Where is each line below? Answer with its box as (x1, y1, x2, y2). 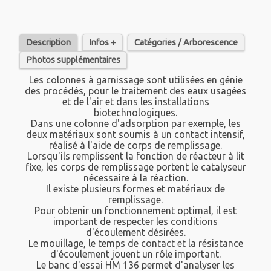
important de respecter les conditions (53, 216, 218, 227)
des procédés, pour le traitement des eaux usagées (25, 85, 246, 97)
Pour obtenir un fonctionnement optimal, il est (34, 205, 237, 217)
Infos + (89, 38, 116, 48)
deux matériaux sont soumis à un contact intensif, (26, 129, 245, 140)
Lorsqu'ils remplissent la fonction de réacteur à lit (27, 151, 244, 162)
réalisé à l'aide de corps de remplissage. (49, 140, 222, 151)
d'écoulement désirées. (85, 227, 186, 238)
